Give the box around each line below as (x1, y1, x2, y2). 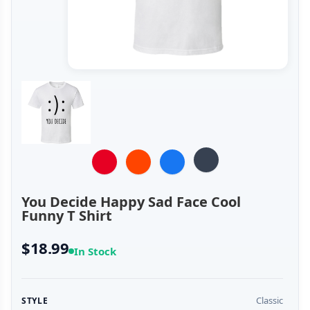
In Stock (74, 244, 117, 259)
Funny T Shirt (21, 206, 112, 226)
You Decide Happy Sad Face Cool (21, 192, 241, 212)
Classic (256, 294, 283, 307)
